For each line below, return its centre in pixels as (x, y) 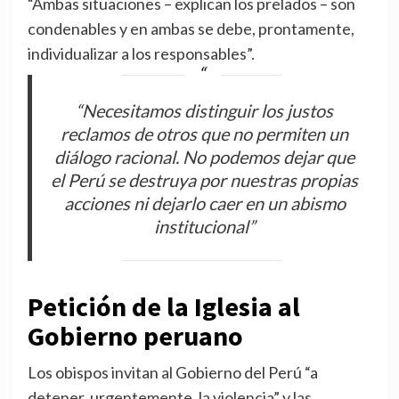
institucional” (205, 226)
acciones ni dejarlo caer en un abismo (204, 203)
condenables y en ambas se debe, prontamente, (191, 29)
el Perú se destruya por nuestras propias (205, 179)
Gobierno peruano (135, 336)
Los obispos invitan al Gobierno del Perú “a (172, 373)
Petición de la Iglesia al (163, 307)
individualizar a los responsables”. (141, 54)
